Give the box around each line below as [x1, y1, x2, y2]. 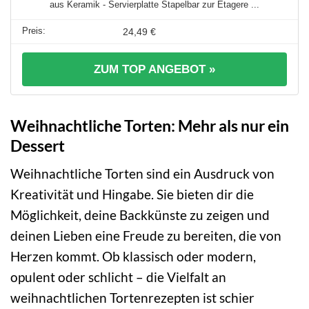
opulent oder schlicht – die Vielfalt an [10, 269, 226, 286]
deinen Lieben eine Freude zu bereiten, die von [10, 228, 281, 244]
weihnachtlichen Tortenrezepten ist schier [10, 290, 255, 306]
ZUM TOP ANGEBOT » [94, 62, 215, 76]
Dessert [10, 135, 65, 155]
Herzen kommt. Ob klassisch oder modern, [10, 248, 256, 265]
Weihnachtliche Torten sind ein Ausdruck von [10, 166, 275, 182]
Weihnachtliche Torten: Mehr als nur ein [10, 115, 289, 135]
